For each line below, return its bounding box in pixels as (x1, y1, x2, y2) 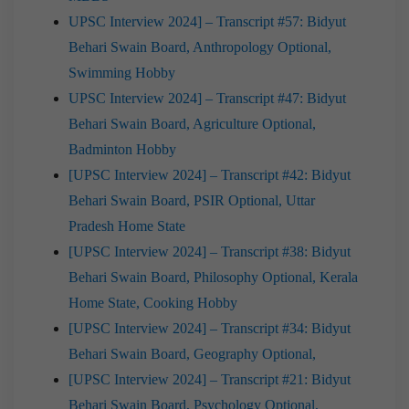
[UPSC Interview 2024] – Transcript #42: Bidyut (68, 166, 351, 183)
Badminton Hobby (68, 141, 176, 157)
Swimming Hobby (68, 64, 175, 80)
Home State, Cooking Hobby (68, 294, 237, 310)
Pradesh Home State (68, 217, 185, 234)
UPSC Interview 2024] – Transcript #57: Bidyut (68, 13, 346, 29)
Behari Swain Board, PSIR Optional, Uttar (68, 192, 315, 208)
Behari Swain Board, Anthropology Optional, (68, 38, 331, 55)
